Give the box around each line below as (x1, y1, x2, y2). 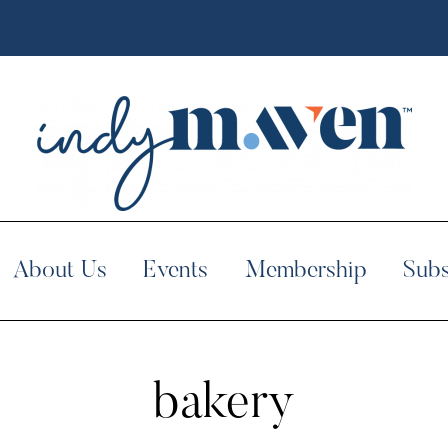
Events (142, 259, 209, 283)
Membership (244, 259, 367, 283)
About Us (13, 259, 107, 283)
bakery (152, 380, 296, 430)
